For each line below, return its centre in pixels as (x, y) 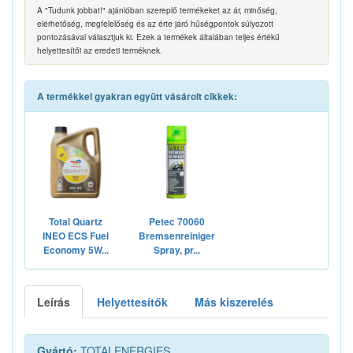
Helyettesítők (132, 302)
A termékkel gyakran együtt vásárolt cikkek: (137, 97)
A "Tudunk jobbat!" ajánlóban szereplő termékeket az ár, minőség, (157, 10)
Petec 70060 (176, 222)
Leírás (54, 302)
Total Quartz (76, 222)
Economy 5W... (76, 251)
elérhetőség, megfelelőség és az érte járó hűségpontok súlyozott (155, 24)
